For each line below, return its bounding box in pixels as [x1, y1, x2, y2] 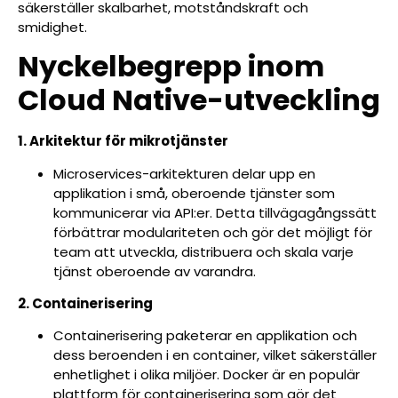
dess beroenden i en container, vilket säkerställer [53, 346, 377, 365]
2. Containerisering [18, 294, 153, 313]
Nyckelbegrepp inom [18, 46, 324, 87]
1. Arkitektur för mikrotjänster [18, 131, 228, 151]
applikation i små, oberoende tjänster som [53, 183, 335, 203]
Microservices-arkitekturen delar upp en [53, 163, 315, 183]
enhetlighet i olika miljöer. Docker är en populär [53, 365, 360, 385]
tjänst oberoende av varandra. [53, 261, 256, 281]
